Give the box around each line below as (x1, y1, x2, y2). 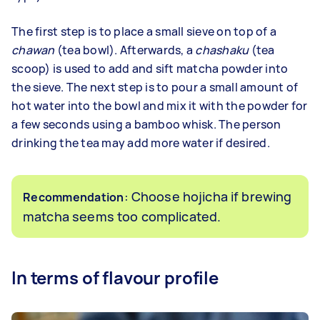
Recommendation (23, 189, 124, 205)
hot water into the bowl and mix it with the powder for (11, 97, 308, 114)
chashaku (195, 41, 249, 58)
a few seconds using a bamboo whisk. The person (11, 116, 281, 132)
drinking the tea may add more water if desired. (11, 134, 270, 151)
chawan (11, 41, 55, 58)
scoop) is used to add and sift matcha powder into (11, 60, 289, 76)
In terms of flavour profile (11, 265, 219, 289)
